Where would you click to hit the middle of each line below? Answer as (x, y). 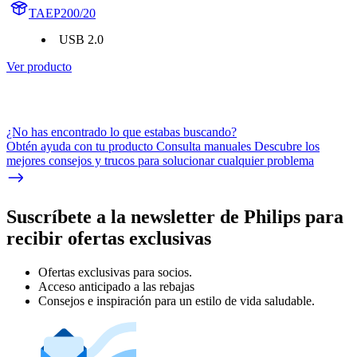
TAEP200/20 (62, 13)
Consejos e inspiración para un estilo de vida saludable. (177, 300)
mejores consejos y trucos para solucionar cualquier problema (160, 160)
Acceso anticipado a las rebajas (116, 286)
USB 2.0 (81, 39)
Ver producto (39, 66)
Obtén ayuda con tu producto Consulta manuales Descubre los (163, 146)
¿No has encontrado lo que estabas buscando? (122, 131)
